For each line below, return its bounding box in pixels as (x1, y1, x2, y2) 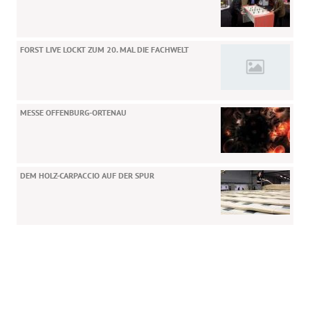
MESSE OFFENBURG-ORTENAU (20, 107, 127, 118)
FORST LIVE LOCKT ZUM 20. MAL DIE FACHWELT (20, 44, 190, 55)
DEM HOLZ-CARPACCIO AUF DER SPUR (20, 170, 155, 181)
